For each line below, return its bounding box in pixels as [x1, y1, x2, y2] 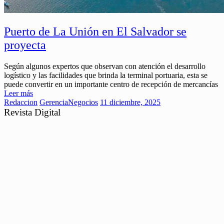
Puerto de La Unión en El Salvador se [4, 24, 186, 38]
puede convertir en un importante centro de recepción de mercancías [4, 79, 218, 88]
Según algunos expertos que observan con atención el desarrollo [4, 61, 205, 70]
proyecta [4, 38, 46, 51]
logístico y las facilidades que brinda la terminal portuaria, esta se [4, 70, 207, 79]
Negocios [68, 97, 98, 106]
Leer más [4, 88, 33, 97]
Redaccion [4, 97, 37, 106]
